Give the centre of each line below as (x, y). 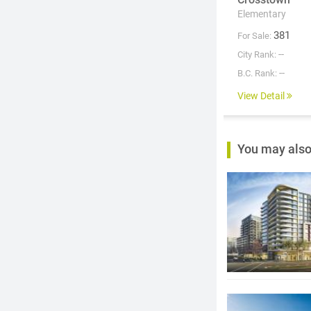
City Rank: (257, 55)
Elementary (262, 14)
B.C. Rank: (257, 74)
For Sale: (254, 36)
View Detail (262, 96)
